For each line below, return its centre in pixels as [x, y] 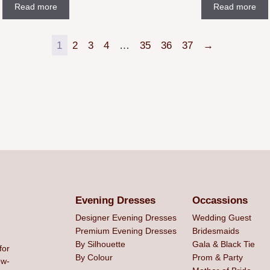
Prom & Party [217, 258]
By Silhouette [100, 244]
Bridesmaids [215, 231]
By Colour [94, 258]
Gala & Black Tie [223, 244]
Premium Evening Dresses [126, 231]
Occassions [220, 201]
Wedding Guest [221, 218]
